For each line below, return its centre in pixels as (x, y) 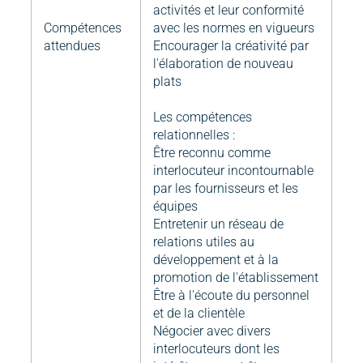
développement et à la (216, 260)
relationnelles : (194, 135)
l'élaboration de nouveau (223, 64)
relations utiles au (204, 242)
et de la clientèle (199, 314)
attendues (72, 46)
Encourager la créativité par (231, 46)
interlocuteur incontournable (233, 171)
